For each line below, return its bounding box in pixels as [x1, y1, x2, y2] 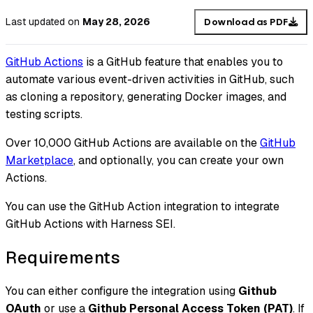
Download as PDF [204, 15, 289, 28]
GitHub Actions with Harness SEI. [6, 217, 175, 232]
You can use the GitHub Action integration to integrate [6, 199, 279, 214]
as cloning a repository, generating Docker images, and [6, 89, 286, 105]
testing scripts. [6, 107, 82, 122]
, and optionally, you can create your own [73, 153, 284, 168]
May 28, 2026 [82, 15, 150, 29]
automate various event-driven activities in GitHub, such [6, 72, 294, 87]
